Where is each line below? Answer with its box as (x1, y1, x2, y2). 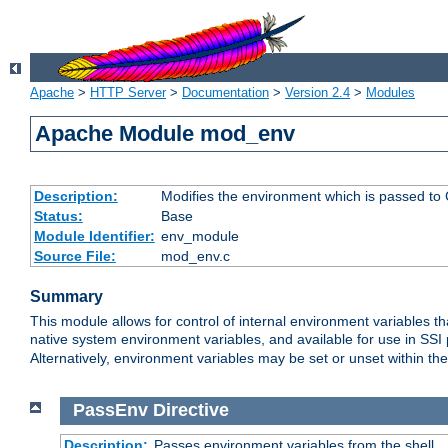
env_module (160, 228, 239, 245)
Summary (30, 288, 103, 306)
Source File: (33, 248, 116, 265)
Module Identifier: (33, 228, 155, 245)
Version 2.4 (285, 85, 350, 101)
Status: (33, 208, 83, 225)
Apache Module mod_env (35, 121, 296, 147)
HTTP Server (90, 85, 166, 101)
